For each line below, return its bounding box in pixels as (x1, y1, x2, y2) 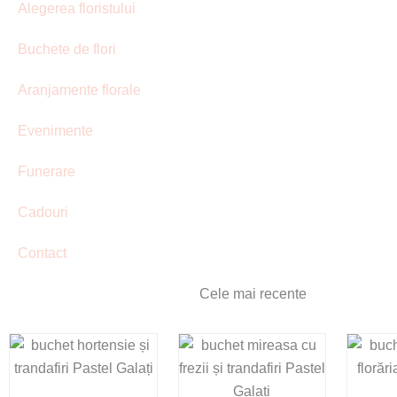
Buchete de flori (18, 41, 116, 57)
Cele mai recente (198, 285, 307, 301)
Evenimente (18, 122, 93, 138)
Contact (18, 245, 66, 261)
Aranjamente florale (18, 82, 141, 97)
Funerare (18, 163, 75, 179)
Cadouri (18, 204, 68, 220)
